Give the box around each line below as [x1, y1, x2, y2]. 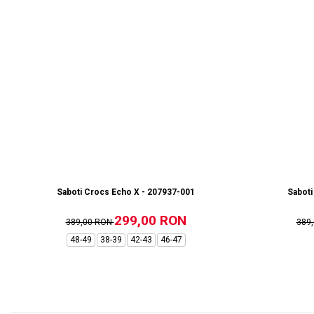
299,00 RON [114, 212, 186, 229]
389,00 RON [65, 217, 114, 228]
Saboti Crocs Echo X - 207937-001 [57, 187, 195, 198]
